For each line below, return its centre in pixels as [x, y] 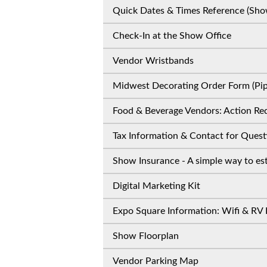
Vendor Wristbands [153, 61]
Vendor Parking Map [156, 261]
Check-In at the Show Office [172, 36]
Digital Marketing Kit [156, 186]
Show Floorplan [146, 236]
